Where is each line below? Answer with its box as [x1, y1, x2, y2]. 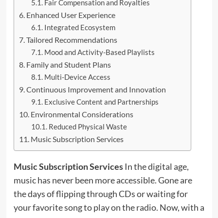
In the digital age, [123, 161, 189, 172]
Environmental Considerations [30, 109, 133, 119]
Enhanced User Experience [26, 10, 115, 19]
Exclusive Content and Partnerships [44, 97, 159, 106]
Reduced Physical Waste [49, 122, 127, 131]
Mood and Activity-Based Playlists [44, 48, 155, 56]
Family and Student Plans [26, 59, 111, 69]
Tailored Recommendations [26, 35, 117, 44]
